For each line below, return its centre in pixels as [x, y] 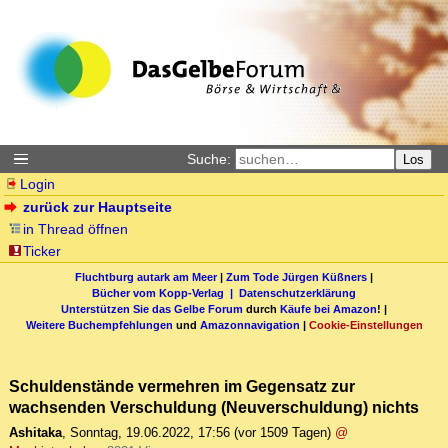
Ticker [42, 251]
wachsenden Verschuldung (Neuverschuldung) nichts [214, 407]
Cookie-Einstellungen [365, 324]
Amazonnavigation [249, 324]
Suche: [209, 159]
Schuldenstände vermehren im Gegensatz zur [182, 386]
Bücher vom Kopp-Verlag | [165, 292]
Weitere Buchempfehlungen [99, 324]
